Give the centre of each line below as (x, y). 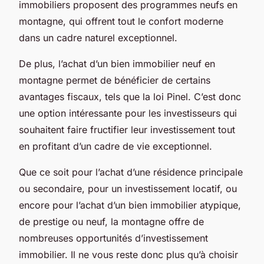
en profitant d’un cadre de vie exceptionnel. (115, 146)
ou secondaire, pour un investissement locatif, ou (128, 188)
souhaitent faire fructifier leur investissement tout (127, 129)
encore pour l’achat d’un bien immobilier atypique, (130, 205)
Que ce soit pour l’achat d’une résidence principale (131, 172)
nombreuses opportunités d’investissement (113, 238)
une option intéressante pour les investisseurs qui (128, 113)
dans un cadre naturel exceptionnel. (98, 37)
